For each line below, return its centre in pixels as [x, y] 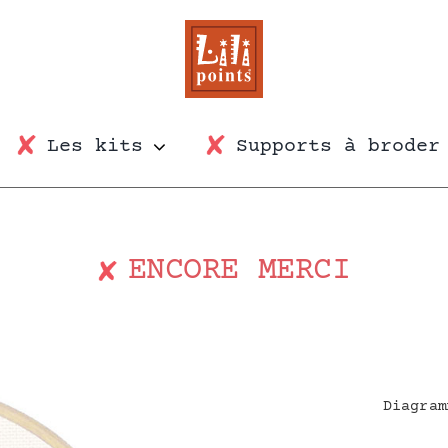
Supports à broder [338, 146]
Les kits [95, 146]
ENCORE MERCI [239, 271]
